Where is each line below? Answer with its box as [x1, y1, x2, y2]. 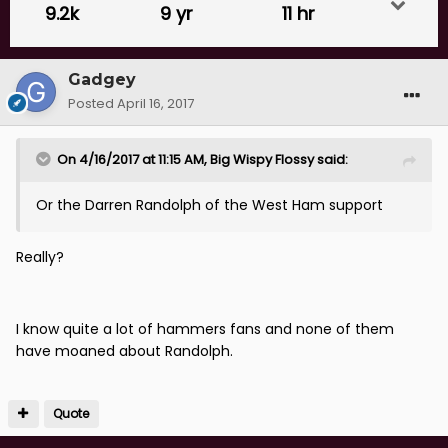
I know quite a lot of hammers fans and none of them [16, 319, 394, 340]
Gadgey [68, 70, 136, 90]
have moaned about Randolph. [16, 341, 233, 362]
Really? [16, 247, 64, 268]
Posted [68, 94, 117, 114]
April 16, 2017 [117, 94, 194, 114]
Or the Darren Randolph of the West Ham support [36, 195, 383, 216]
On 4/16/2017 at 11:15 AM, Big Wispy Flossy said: [57, 150, 348, 170]
